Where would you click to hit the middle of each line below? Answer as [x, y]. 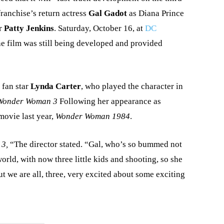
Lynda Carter [56, 86]
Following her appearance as [110, 101]
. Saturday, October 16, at [99, 28]
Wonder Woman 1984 [93, 116]
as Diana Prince [155, 13]
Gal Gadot [108, 13]
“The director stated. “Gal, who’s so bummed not [96, 144]
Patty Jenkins [29, 28]
